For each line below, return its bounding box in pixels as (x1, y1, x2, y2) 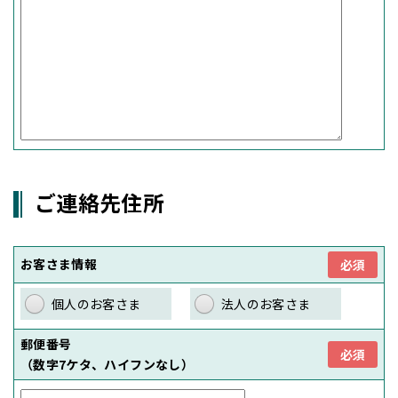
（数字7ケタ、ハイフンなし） (20, 355, 194, 374)
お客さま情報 (20, 255, 98, 274)
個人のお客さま (52, 295, 141, 314)
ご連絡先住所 (35, 187, 165, 219)
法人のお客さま (220, 295, 311, 314)
